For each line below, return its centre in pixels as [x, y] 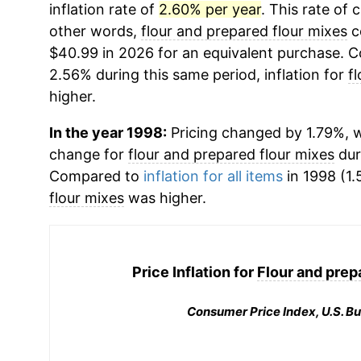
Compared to [96, 176]
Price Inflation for [195, 272]
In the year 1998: [108, 133]
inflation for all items [213, 176]
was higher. [165, 198]
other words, [95, 31]
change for [88, 154]
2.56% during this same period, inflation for [198, 75]
